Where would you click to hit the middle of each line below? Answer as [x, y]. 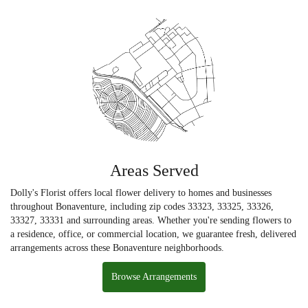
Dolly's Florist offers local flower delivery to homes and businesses [141, 192]
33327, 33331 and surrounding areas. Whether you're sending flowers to [151, 220]
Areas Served [154, 170]
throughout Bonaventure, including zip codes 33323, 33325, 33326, [142, 206]
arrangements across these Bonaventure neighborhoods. [117, 247]
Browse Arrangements [154, 276]
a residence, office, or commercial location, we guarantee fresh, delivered [153, 234]
